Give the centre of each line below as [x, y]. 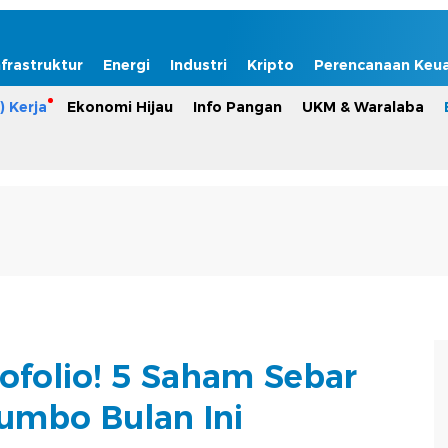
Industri [198, 65]
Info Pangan [237, 107]
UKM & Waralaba [363, 107]
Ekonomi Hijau [120, 107]
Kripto [270, 65]
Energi [126, 65]
